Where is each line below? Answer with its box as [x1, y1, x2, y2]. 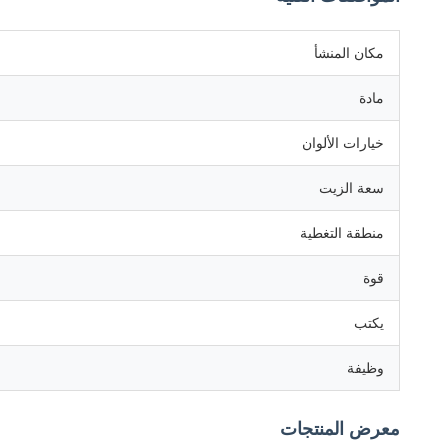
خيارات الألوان [302, 135, 384, 151]
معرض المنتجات [280, 419, 400, 439]
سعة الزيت [319, 180, 384, 196]
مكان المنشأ [314, 45, 384, 61]
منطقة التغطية [300, 225, 384, 241]
